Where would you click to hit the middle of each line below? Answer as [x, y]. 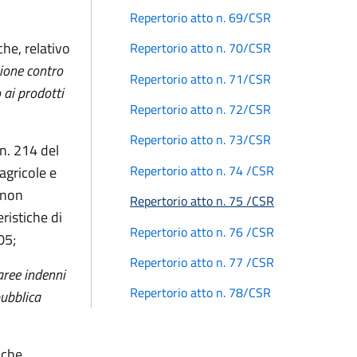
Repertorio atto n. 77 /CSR [202, 262]
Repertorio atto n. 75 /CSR [202, 201]
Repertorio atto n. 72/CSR [200, 110]
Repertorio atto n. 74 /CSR [202, 170]
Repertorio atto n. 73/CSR [200, 140]
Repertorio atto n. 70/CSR [200, 48]
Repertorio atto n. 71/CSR [200, 78]
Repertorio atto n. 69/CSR [200, 17]
